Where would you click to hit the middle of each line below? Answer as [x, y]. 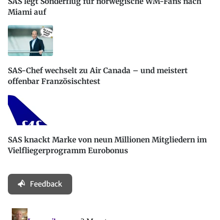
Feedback [46, 184]
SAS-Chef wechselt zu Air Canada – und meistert [98, 71]
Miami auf [27, 12]
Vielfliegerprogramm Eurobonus [68, 151]
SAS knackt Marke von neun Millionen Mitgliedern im [107, 140]
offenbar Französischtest [54, 82]
